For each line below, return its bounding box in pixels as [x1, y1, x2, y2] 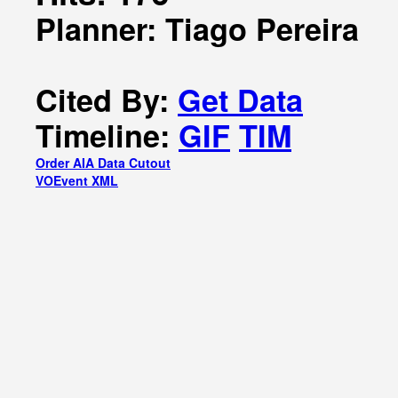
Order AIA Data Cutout [36, 154, 171, 171]
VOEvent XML [36, 171, 118, 189]
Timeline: [36, 114, 179, 156]
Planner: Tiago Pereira [36, 7, 359, 50]
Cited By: [36, 78, 178, 121]
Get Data [178, 78, 303, 121]
